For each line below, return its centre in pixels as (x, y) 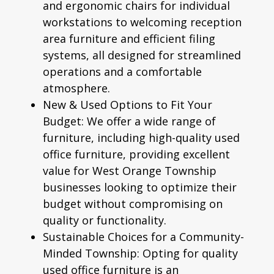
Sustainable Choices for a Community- (143, 236)
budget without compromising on (133, 203)
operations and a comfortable (122, 71)
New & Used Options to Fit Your (128, 104)
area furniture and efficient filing (129, 38)
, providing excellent (176, 154)
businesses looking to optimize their (140, 187)
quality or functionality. (105, 220)
